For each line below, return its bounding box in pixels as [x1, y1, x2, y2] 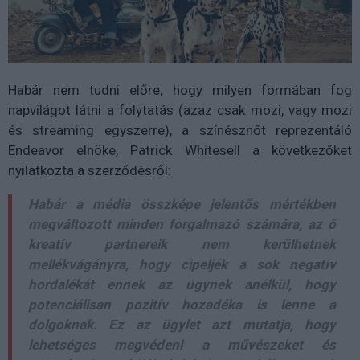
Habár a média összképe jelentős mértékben [28, 195, 336, 212]
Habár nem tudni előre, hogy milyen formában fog [8, 81, 352, 98]
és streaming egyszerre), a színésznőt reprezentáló [8, 121, 352, 138]
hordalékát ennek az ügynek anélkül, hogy [28, 276, 336, 292]
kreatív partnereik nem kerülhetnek [28, 235, 336, 252]
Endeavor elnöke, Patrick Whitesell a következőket [8, 141, 352, 158]
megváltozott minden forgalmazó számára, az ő [28, 215, 336, 232]
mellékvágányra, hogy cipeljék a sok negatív [28, 256, 336, 272]
